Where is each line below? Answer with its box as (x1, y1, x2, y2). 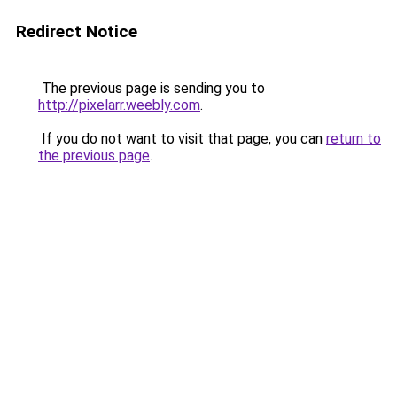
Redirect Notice (16, 21, 137, 42)
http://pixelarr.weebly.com (38, 97, 200, 113)
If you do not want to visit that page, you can (38, 130, 326, 147)
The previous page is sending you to (38, 80, 265, 97)
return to (326, 130, 381, 147)
